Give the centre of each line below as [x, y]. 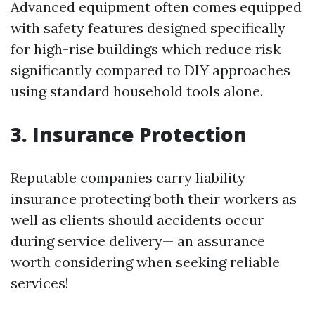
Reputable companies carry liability [128, 178]
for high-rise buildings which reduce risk [146, 49]
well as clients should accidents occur [137, 220]
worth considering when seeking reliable [145, 262]
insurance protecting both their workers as [154, 199]
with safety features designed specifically [148, 28]
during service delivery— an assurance [138, 241]
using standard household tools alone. [137, 91]
